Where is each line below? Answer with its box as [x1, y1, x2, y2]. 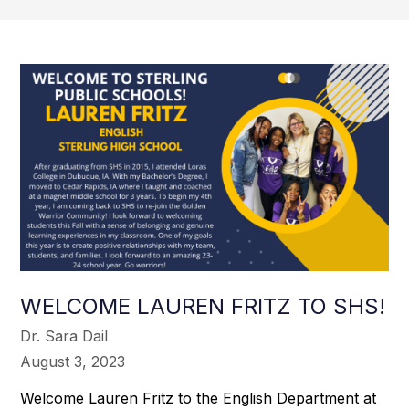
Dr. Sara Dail [20, 326, 109, 345]
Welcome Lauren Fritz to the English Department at [20, 388, 377, 407]
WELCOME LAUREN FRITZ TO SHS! [20, 292, 386, 320]
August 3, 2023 [20, 351, 126, 371]
